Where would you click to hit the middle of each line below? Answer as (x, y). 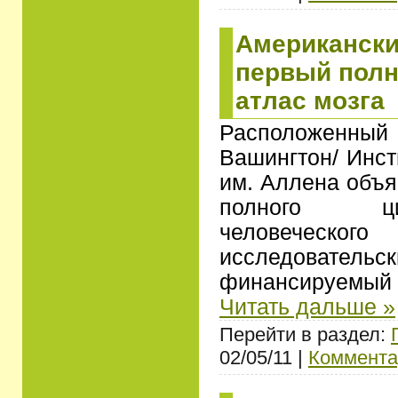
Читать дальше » (307, 306)
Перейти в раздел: (305, 334)
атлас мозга (310, 100)
